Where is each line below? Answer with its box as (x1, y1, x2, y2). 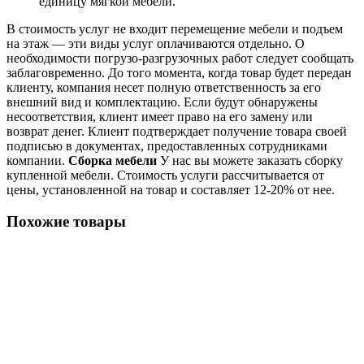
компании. (6, 154, 68, 168)
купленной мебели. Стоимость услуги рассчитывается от (6, 168, 324, 183)
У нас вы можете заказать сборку (157, 154, 343, 168)
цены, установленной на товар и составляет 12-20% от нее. (6, 183, 335, 197)
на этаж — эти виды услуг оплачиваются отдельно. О (6, 37, 305, 51)
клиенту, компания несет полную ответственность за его (6, 80, 321, 95)
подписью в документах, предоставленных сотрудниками (6, 139, 327, 154)
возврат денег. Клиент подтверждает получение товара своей (6, 124, 347, 139)
